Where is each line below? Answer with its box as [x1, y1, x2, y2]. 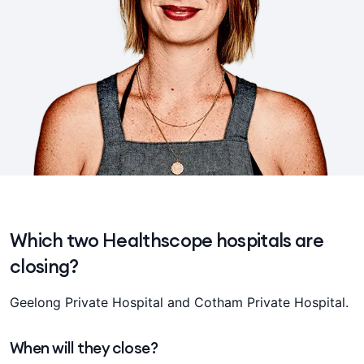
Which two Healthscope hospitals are [10, 228, 323, 252]
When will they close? [10, 338, 158, 357]
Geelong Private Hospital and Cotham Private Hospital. [10, 294, 349, 310]
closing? [10, 254, 79, 278]
